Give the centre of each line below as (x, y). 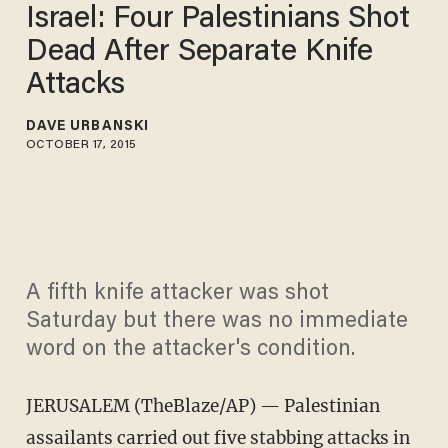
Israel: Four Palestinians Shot (217, 19)
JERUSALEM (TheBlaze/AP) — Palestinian (202, 406)
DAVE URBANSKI (87, 126)
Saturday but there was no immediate (216, 322)
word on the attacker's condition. (190, 350)
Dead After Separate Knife (199, 52)
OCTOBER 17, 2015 (81, 144)
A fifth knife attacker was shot (177, 294)
